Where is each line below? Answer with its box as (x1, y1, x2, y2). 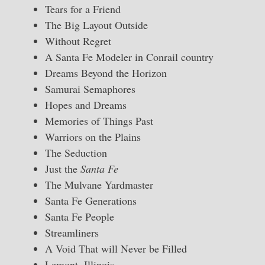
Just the (45, 161, 80, 176)
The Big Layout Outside (45, 18, 148, 33)
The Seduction (45, 146, 107, 160)
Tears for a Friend (45, 2, 121, 17)
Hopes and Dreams (45, 98, 127, 112)
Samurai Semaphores (45, 82, 135, 96)
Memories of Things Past (45, 114, 153, 128)
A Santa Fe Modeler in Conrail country (45, 50, 214, 64)
